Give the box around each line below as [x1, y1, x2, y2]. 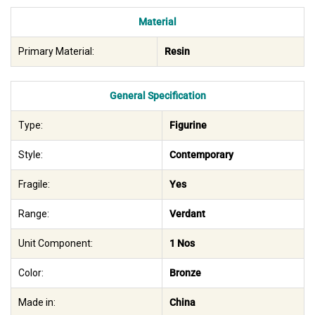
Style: [18, 149, 43, 161]
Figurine [169, 120, 207, 131]
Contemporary [169, 149, 233, 161]
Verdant [169, 208, 205, 220]
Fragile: [18, 179, 50, 191]
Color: [18, 267, 44, 279]
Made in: [18, 297, 56, 309]
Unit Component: [18, 238, 93, 250]
